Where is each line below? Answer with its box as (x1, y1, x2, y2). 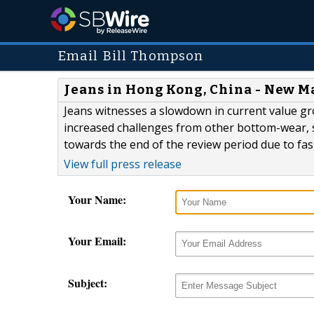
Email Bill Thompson (57, 48, 204, 64)
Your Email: (68, 233, 126, 250)
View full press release (64, 156, 182, 172)
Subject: (68, 274, 107, 291)
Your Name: (68, 191, 126, 208)
